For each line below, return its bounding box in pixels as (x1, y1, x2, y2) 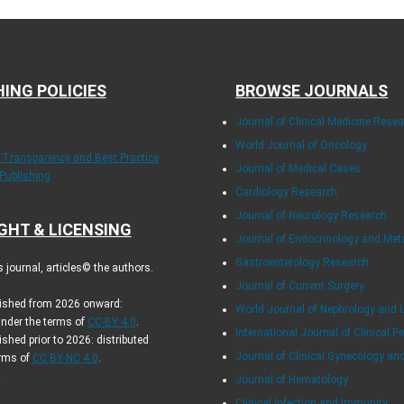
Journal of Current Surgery (235, 280, 365, 293)
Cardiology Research (235, 186, 338, 199)
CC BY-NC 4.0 (32, 352, 98, 365)
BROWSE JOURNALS (235, 81, 389, 101)
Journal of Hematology (235, 373, 349, 387)
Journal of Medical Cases (235, 162, 362, 176)
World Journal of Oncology (235, 139, 368, 152)
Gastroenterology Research (235, 256, 370, 270)
